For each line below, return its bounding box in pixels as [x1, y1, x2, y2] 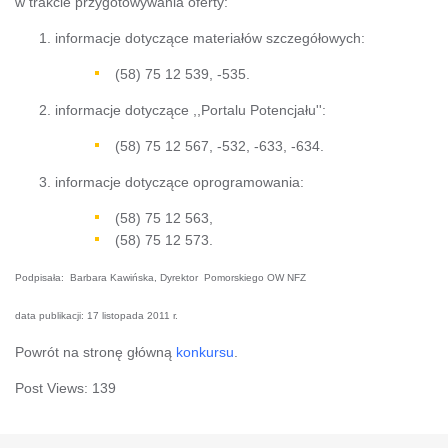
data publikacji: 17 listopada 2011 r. [15, 309, 178, 321]
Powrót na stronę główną [15, 343, 176, 360]
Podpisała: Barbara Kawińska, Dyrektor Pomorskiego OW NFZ [15, 271, 306, 283]
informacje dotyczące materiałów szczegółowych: [55, 29, 365, 46]
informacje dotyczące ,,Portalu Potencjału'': [55, 101, 326, 118]
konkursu [176, 343, 234, 360]
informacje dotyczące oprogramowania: [55, 173, 304, 190]
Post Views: [15, 379, 88, 396]
